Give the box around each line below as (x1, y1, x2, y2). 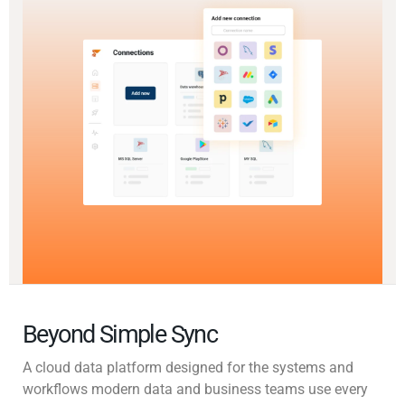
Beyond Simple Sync (23, 320, 218, 350)
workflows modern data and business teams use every (23, 381, 368, 399)
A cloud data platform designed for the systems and (23, 359, 353, 377)
